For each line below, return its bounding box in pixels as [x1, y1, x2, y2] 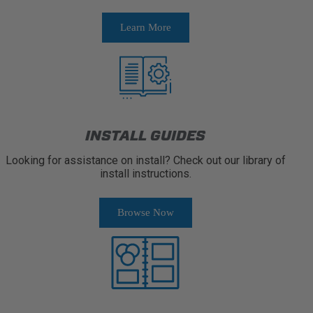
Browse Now [117, 206, 174, 218]
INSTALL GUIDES [85, 126, 205, 144]
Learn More [119, 21, 171, 33]
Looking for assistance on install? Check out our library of [5, 153, 286, 167]
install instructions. [99, 166, 191, 180]
